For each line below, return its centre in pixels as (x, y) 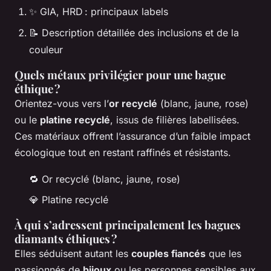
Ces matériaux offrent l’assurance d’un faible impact (132, 136)
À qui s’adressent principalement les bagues (128, 225)
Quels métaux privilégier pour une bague (120, 74)
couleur (46, 49)
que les (224, 253)
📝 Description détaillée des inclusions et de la (134, 32)
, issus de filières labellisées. (175, 119)
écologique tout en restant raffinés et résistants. (123, 152)
